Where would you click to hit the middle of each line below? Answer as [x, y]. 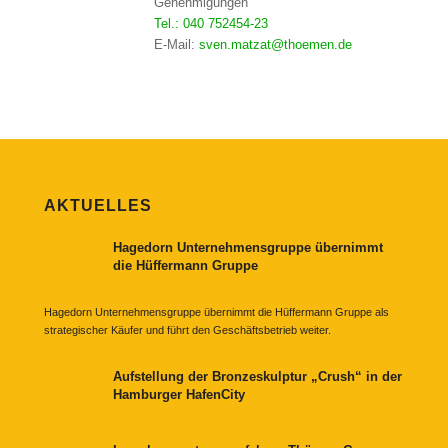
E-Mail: [176, 45]
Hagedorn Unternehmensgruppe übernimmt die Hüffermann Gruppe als [216, 311]
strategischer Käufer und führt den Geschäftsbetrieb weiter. [187, 329]
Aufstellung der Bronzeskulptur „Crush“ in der [257, 376]
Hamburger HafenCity [178, 394]
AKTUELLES [97, 206]
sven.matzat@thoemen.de [275, 45]
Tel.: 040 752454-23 [210, 24]
